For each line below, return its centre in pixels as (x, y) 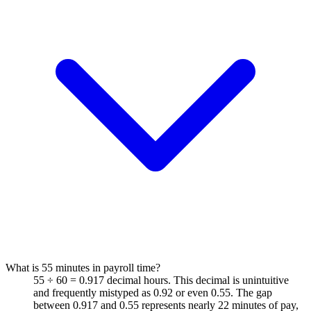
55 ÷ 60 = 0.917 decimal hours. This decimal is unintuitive (161, 280)
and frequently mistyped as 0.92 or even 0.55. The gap (153, 292)
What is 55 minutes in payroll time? (83, 267)
